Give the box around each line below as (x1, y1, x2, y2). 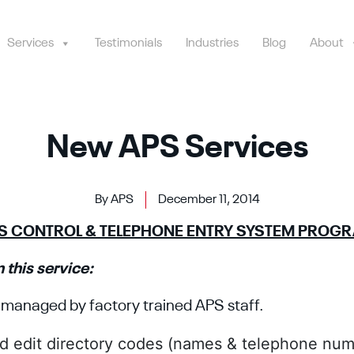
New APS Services (46, 133, 308, 164)
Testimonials (95, 36, 162, 50)
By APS (94, 194, 134, 206)
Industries (186, 36, 239, 50)
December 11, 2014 (157, 194, 260, 206)
